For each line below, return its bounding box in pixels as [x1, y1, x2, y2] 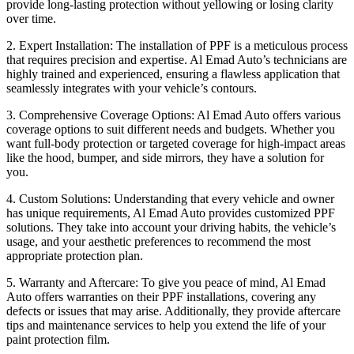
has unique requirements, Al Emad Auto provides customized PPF [6, 205, 335, 220]
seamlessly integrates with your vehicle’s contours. [6, 81, 257, 95]
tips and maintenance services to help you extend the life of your [6, 318, 326, 332]
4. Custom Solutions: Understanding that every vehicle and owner [6, 191, 334, 205]
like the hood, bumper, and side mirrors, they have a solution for [6, 150, 324, 164]
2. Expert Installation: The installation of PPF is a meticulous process [6, 38, 348, 52]
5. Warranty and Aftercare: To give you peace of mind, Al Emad [6, 275, 326, 289]
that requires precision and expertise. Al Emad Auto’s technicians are [6, 52, 347, 66]
